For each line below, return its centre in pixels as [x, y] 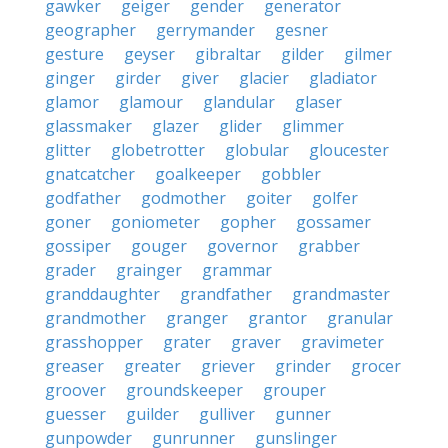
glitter [68, 150]
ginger [70, 78]
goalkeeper [198, 174]
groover [75, 390]
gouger [159, 246]
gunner [303, 414]
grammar [237, 270]
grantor [277, 318]
